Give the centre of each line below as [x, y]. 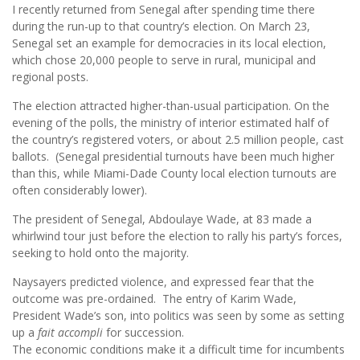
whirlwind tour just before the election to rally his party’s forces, [177, 236]
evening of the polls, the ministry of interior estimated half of [170, 123]
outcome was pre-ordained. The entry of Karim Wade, [154, 299]
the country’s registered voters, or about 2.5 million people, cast [178, 140]
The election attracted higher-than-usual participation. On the [171, 106]
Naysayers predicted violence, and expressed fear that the [163, 282]
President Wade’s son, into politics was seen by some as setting [178, 316]
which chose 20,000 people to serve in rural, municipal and [164, 60]
